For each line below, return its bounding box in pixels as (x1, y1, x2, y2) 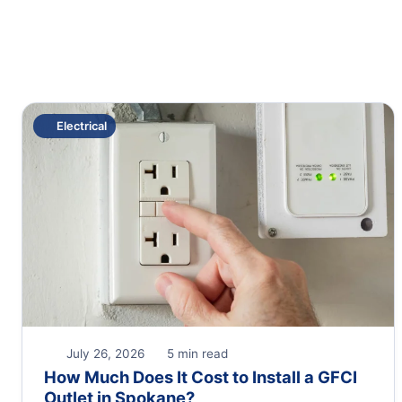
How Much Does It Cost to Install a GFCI (44, 366, 357, 387)
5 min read (163, 345, 228, 361)
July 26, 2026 (63, 345, 144, 361)
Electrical (57, 119, 107, 134)
